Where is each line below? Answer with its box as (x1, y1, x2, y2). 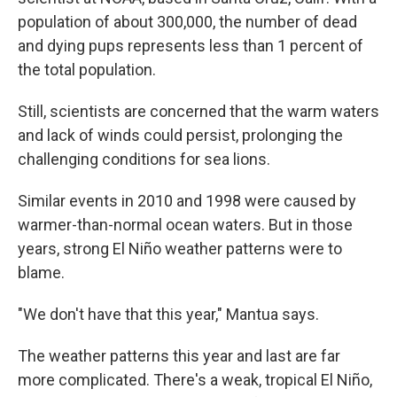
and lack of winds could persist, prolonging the (18, 125, 343, 144)
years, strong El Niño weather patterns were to (18, 238, 342, 258)
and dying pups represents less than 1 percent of (18, 35, 363, 55)
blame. (18, 262, 65, 282)
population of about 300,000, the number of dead (18, 12, 357, 31)
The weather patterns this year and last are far (18, 346, 340, 365)
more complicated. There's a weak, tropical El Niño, (18, 370, 372, 389)
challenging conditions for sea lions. (18, 149, 270, 168)
